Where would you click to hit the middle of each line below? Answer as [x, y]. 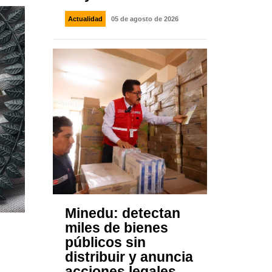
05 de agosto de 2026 [145, 19]
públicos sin [106, 243]
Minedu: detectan [123, 213]
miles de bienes [117, 228]
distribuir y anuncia [129, 257]
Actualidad [86, 19]
